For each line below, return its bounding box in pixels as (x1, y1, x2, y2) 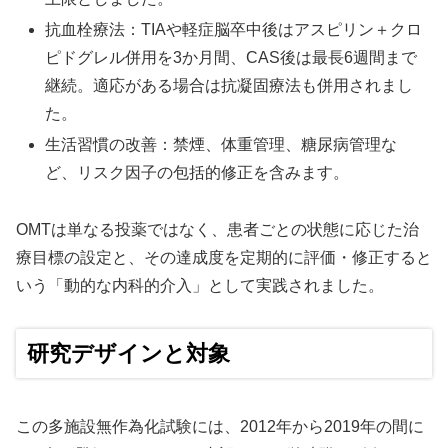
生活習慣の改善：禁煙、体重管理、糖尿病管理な (45, 136, 398, 154)
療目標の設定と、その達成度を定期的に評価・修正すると (16, 248, 432, 266)
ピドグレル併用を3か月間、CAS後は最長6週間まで (45, 48, 418, 66)
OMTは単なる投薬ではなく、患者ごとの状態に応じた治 (16, 220, 419, 238)
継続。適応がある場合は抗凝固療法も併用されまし (45, 76, 414, 94)
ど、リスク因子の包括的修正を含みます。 (45, 164, 350, 182)
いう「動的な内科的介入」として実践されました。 (16, 276, 384, 294)
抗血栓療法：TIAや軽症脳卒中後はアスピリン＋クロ (45, 20, 423, 38)
